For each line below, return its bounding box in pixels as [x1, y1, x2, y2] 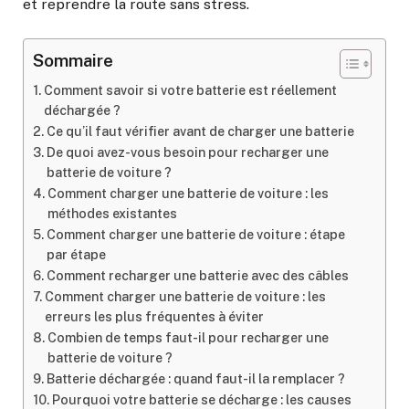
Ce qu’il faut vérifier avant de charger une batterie [46, 124, 354, 140]
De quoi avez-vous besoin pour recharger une [46, 145, 329, 161]
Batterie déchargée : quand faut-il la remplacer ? [46, 372, 345, 387]
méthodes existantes [47, 206, 177, 222]
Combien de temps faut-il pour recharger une [47, 330, 329, 346]
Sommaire [33, 50, 113, 71]
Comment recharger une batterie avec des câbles [46, 268, 349, 284]
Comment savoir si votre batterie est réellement [43, 83, 337, 99]
